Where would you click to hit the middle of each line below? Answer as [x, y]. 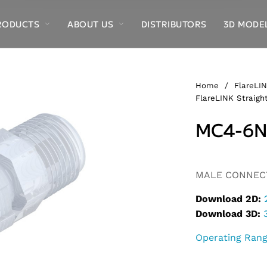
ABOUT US [91, 24]
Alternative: [223, 157]
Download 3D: [228, 214]
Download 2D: [228, 199]
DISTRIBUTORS [174, 24]
